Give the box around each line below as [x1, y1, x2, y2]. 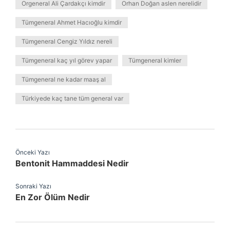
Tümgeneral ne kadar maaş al [22, 75, 106, 83]
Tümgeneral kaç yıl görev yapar [22, 56, 112, 64]
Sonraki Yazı [15, 182, 51, 190]
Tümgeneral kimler [128, 56, 181, 64]
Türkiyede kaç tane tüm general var [22, 94, 123, 102]
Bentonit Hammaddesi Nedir [15, 158, 129, 168]
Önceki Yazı [15, 148, 50, 156]
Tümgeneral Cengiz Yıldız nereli [22, 37, 112, 45]
